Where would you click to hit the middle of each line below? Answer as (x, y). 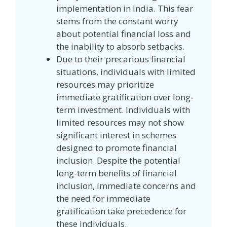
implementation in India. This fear (125, 8)
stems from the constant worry (117, 21)
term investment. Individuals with (123, 109)
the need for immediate (103, 198)
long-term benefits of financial (117, 173)
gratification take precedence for (121, 211)
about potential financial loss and (124, 33)
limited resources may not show (120, 122)
